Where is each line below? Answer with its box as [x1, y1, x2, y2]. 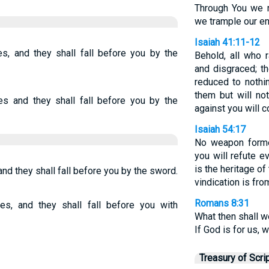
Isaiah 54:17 [194, 124, 246, 135]
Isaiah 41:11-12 [194, 37, 260, 48]
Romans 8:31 [194, 198, 249, 209]
